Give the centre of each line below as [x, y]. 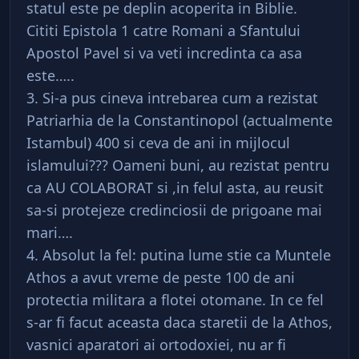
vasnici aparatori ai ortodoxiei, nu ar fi [156, 345]
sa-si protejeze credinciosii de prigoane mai [174, 210]
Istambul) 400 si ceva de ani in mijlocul [158, 143]
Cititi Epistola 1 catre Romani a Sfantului [163, 30]
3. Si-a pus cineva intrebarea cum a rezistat [172, 98]
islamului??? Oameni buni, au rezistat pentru [178, 165]
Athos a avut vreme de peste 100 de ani [161, 277]
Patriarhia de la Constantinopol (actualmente [179, 120]
